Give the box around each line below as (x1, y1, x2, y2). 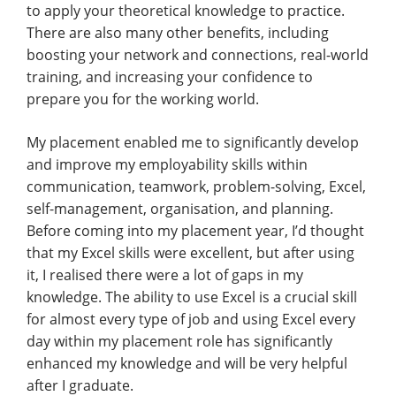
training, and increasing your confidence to (27, 67, 313, 88)
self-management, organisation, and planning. (27, 199, 333, 219)
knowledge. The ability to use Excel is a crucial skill (27, 287, 357, 308)
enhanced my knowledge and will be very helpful (27, 354, 347, 374)
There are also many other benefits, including (27, 23, 329, 43)
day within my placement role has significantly (27, 331, 332, 352)
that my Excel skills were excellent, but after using (27, 243, 354, 263)
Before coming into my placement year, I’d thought (27, 221, 364, 241)
